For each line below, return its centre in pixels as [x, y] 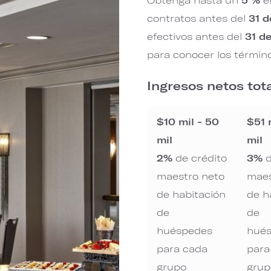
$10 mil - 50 [188, 121]
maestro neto [191, 176]
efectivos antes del [196, 36]
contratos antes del [198, 18]
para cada [182, 248]
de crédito [200, 158]
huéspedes [185, 230]
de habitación [191, 194]
